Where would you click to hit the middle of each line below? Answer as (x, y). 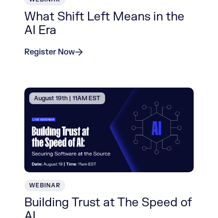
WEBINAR (45, 185)
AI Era (40, 30)
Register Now (50, 52)
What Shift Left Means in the (104, 17)
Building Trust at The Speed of (108, 203)
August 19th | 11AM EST (67, 98)
